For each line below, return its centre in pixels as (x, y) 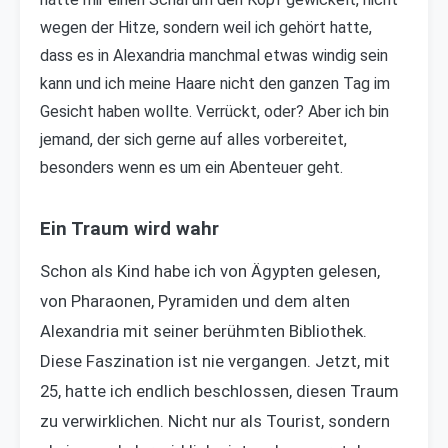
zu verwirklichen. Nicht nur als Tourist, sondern (215, 421)
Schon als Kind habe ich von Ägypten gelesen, (210, 271)
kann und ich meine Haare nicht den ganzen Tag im (215, 83)
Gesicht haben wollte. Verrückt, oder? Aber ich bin (214, 111)
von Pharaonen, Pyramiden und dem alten (195, 301)
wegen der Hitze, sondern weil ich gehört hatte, (206, 27)
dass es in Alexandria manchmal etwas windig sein (214, 55)
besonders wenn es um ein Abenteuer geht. (191, 167)
